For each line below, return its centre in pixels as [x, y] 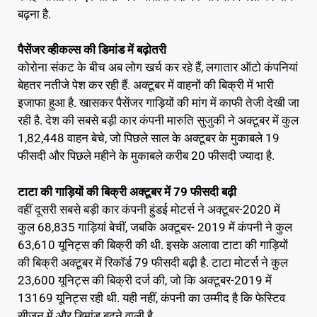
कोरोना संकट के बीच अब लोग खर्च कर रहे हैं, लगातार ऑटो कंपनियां [158, 68]
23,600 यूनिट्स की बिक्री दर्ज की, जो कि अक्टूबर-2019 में [145, 280]
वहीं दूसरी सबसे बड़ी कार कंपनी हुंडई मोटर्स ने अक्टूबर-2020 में [149, 209]
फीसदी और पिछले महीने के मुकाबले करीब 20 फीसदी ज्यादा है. [146, 156]
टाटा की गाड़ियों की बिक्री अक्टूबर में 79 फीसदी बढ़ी [127, 191]
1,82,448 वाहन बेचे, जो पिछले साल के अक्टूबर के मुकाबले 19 [149, 138]
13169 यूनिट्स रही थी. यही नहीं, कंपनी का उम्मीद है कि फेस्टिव [151, 298]
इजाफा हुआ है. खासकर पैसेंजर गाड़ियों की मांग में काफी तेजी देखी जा [158, 103]
